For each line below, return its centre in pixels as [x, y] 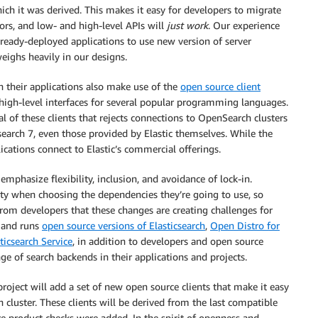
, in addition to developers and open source [168, 241]
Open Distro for [245, 225]
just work [187, 25]
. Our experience [244, 25]
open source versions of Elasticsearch [124, 225]
